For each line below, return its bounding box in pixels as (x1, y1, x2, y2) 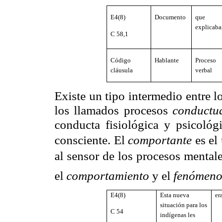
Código (111, 56, 131, 64)
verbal (195, 66, 213, 74)
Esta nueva (160, 191, 190, 199)
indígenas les (160, 211, 196, 219)
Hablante (155, 56, 179, 64)
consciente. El (55, 133, 128, 147)
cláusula (111, 66, 133, 74)
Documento (155, 13, 186, 21)
